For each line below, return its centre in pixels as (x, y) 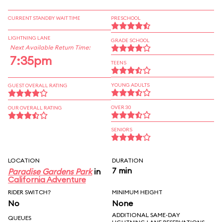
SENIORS (122, 130)
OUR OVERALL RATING (35, 108)
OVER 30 (121, 107)
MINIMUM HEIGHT (137, 192)
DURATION (128, 160)
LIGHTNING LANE (29, 38)
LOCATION (24, 160)
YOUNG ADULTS (130, 85)
